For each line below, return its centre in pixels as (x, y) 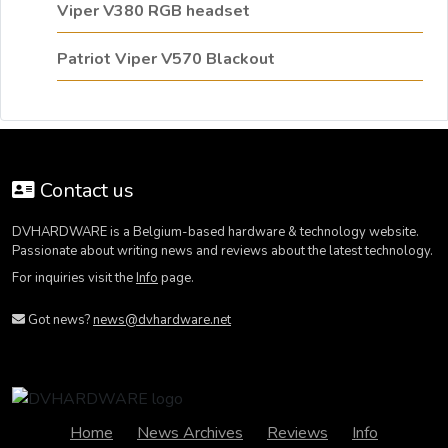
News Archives (190, 433)
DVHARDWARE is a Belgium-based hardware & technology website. (215, 232)
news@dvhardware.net (162, 320)
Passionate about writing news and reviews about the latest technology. (222, 251)
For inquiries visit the (74, 278)
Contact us (84, 191)
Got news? (59, 320)
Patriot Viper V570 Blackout (166, 59)
